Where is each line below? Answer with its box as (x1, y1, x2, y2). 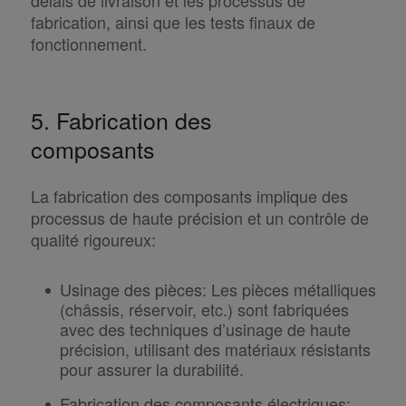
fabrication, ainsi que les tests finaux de (30, 9, 315, 34)
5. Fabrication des (30, 102, 212, 136)
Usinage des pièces (59, 276, 202, 301)
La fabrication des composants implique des (30, 183, 348, 208)
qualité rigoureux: (30, 227, 156, 251)
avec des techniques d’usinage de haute (59, 316, 351, 341)
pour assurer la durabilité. (59, 356, 244, 381)
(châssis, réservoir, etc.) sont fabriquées (59, 296, 349, 321)
